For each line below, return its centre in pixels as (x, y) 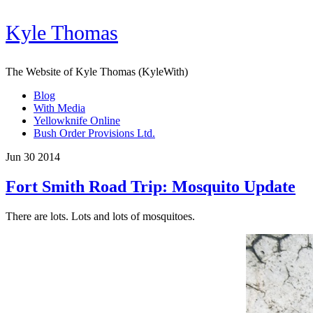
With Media (59, 108)
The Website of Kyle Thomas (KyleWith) (97, 72)
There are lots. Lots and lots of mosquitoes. (100, 216)
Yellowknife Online (77, 121)
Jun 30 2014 (33, 157)
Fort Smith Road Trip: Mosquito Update (151, 186)
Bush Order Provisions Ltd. (94, 133)
